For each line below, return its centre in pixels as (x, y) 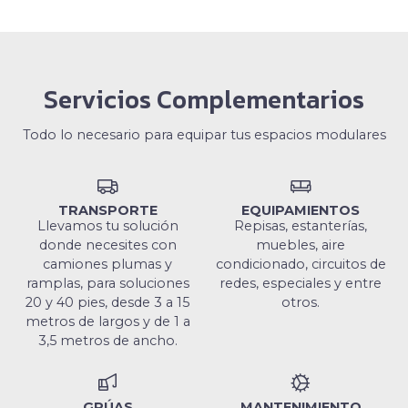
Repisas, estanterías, (301, 226)
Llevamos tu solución (107, 226)
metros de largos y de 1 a (107, 322)
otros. (301, 303)
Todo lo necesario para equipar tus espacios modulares (204, 135)
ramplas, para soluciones (107, 284)
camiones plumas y (107, 265)
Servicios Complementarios (204, 100)
